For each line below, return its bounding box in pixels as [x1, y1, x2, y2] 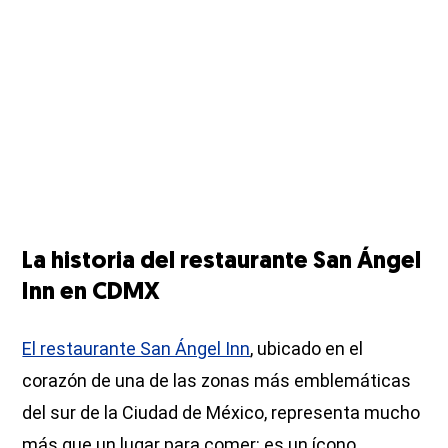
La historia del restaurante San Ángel [22, 250, 422, 275]
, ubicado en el [250, 338, 364, 360]
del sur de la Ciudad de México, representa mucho [22, 402, 421, 424]
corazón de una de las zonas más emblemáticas [22, 370, 412, 392]
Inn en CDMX [22, 281, 161, 306]
